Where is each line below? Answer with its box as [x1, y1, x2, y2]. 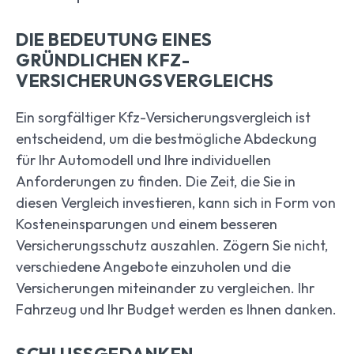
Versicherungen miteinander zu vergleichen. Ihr [16, 279, 314, 298]
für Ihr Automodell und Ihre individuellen [16, 151, 271, 170]
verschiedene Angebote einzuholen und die [16, 258, 291, 277]
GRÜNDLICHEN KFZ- [16, 49, 190, 72]
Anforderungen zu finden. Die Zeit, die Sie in [16, 172, 296, 191]
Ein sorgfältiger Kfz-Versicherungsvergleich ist [16, 108, 311, 127]
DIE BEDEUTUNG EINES [16, 28, 213, 51]
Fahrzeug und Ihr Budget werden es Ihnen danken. [16, 300, 337, 319]
